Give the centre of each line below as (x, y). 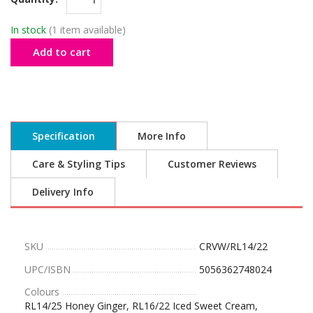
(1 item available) (87, 29)
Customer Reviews (212, 163)
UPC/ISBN (48, 269)
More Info (162, 136)
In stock (28, 29)
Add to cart (62, 51)
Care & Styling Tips (79, 163)
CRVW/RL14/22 (233, 246)
